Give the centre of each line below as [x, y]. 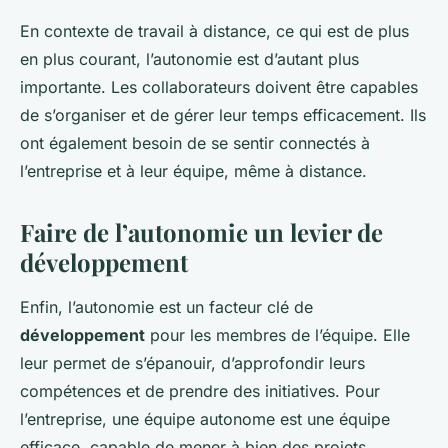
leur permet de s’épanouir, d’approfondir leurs [192, 363]
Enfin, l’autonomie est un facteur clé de [166, 307]
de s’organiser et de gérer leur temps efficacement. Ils [223, 115]
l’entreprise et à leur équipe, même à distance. [193, 171]
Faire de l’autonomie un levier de [201, 232]
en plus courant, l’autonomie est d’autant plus [189, 59]
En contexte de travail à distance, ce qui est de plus [214, 31]
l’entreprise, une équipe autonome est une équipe [205, 419]
